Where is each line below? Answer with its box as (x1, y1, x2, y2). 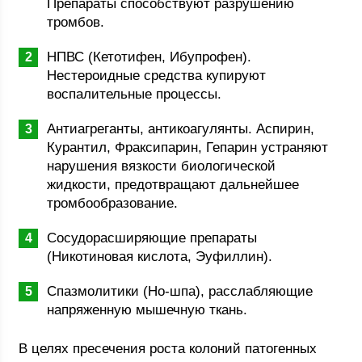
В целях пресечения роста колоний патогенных (19, 341, 318, 356)
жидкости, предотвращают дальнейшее (47, 177, 300, 192)
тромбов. (47, 15, 105, 30)
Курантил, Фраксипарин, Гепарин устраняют (47, 140, 329, 155)
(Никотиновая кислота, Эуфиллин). (47, 249, 273, 264)
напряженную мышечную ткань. (47, 302, 248, 318)
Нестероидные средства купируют (47, 68, 267, 83)
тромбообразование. (47, 196, 179, 211)
